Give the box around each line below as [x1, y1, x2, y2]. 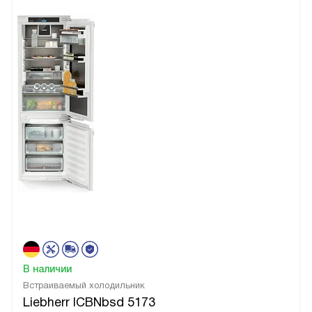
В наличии [23, 263, 72, 274]
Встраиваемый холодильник [23, 279, 145, 290]
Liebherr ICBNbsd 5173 [23, 295, 155, 309]
